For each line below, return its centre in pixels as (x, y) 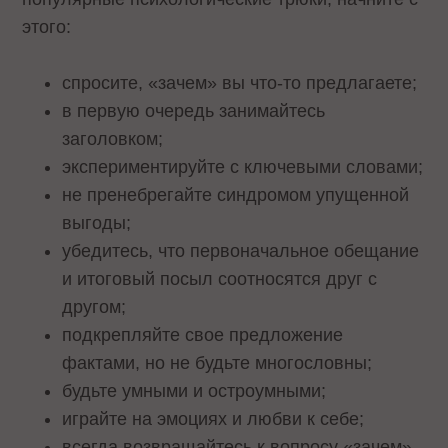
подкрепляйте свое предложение (203, 335)
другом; (94, 307)
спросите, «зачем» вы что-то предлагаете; (240, 83)
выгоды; (97, 223)
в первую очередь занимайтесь (194, 111)
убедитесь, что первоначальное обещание (241, 251)
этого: (47, 26)
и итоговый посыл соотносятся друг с (220, 279)
